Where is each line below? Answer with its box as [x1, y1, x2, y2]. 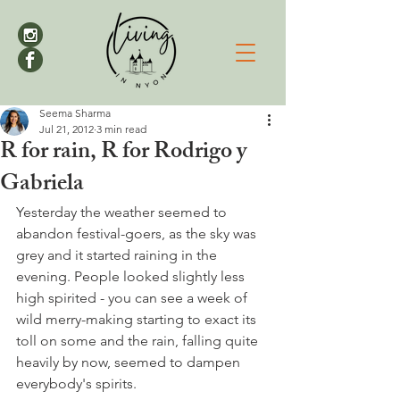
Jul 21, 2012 [39, 122, 94, 136]
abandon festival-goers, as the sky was [16, 225, 260, 242]
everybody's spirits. [16, 375, 137, 392]
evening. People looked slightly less [16, 268, 248, 285]
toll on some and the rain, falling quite [16, 332, 262, 349]
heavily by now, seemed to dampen [16, 354, 244, 371]
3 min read [96, 122, 146, 136]
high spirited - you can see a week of [16, 289, 251, 306]
